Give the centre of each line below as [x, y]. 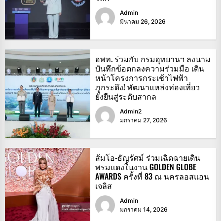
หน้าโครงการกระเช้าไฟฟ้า [141, 78]
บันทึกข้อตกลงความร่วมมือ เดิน [149, 68]
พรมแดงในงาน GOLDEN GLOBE [146, 167]
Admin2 [130, 111]
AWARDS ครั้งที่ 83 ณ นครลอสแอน [152, 176]
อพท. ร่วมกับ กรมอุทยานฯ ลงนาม [153, 59]
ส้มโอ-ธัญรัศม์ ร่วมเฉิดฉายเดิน [147, 158]
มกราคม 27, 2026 [143, 120]
